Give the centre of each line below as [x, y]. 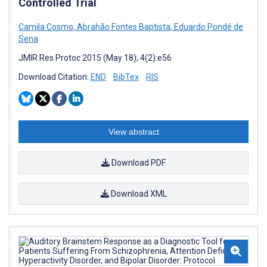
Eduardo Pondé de [208, 27]
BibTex [126, 77]
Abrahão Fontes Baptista [123, 27]
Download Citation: [55, 77]
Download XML [138, 193]
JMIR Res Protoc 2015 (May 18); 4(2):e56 [95, 58]
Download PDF [138, 162]
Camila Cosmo [46, 27]
